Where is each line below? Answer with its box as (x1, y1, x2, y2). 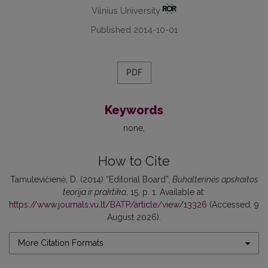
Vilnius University (91, 5, 163, 16)
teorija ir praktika (63, 187, 126, 197)
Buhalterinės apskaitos (172, 175, 258, 184)
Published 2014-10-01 (90, 25, 178, 35)
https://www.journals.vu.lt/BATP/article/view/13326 (9, 200, 207, 209)
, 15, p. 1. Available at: (126, 187, 205, 197)
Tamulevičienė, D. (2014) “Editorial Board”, (10, 175, 172, 184)
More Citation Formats (18, 238, 103, 248)
